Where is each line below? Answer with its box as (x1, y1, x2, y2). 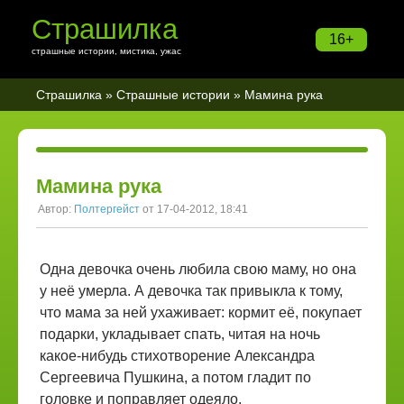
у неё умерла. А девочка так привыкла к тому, (40, 283, 343, 298)
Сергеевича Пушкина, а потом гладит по (40, 370, 311, 385)
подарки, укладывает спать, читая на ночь (40, 326, 320, 342)
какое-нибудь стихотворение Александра (40, 348, 315, 363)
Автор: (38, 203, 74, 216)
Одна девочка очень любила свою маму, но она (40, 262, 356, 277)
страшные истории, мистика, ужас (32, 46, 181, 56)
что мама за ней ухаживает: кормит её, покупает (40, 305, 362, 320)
